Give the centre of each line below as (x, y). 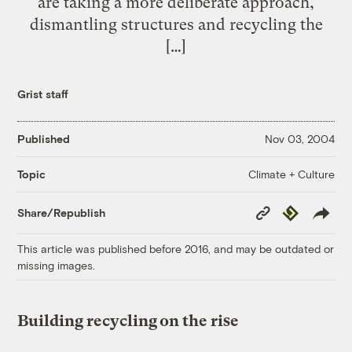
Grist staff (43, 93)
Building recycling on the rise (128, 321)
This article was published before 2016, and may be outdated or (176, 248)
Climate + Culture (291, 174)
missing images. (57, 265)
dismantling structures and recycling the (176, 24)
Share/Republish (62, 213)
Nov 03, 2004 (299, 139)
